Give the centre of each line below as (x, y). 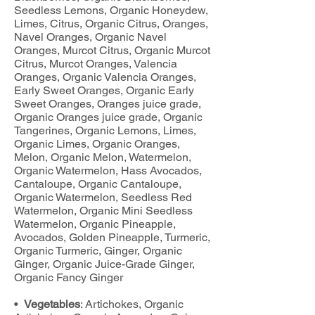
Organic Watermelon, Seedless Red (103, 197)
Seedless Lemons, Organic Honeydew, (111, 10)
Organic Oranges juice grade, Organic (108, 117)
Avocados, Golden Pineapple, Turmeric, (112, 237)
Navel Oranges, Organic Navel (90, 37)
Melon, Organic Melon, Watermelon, (103, 157)
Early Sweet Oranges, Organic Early (104, 90)
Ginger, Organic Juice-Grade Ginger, (104, 264)
